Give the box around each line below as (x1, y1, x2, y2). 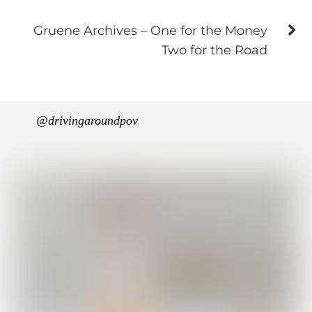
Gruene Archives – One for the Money (33, 22, 267, 38)
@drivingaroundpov (36, 113, 139, 127)
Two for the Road (161, 42, 267, 57)
